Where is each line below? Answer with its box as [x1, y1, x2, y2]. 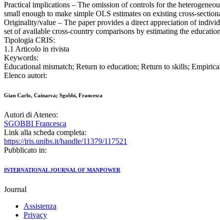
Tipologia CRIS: [4, 36, 55, 45]
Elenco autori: [4, 71, 47, 80]
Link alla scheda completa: [4, 128, 86, 137]
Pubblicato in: [4, 146, 47, 155]
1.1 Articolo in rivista [4, 45, 69, 54]
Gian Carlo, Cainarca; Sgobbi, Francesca [4, 92, 103, 99]
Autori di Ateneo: [4, 110, 58, 119]
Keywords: [4, 54, 38, 62]
